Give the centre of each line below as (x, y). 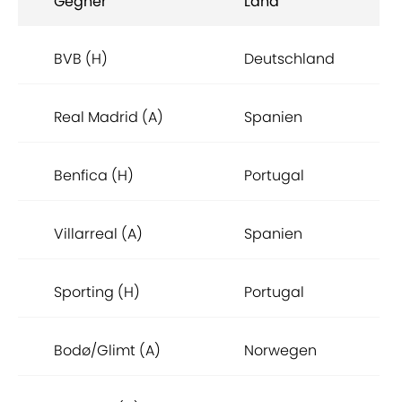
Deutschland (289, 59)
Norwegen (280, 351)
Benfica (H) (94, 176)
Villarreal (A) (98, 234)
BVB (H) (81, 59)
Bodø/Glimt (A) (107, 351)
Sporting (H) (97, 293)
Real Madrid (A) (109, 118)
